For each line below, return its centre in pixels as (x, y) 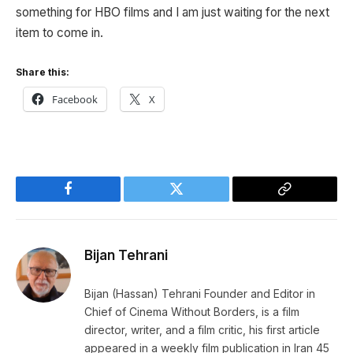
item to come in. (59, 32)
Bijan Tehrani (126, 255)
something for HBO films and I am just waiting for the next (173, 12)
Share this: (43, 72)
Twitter (196, 201)
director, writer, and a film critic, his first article (202, 329)
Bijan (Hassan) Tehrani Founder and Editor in (200, 293)
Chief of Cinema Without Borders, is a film (192, 311)
